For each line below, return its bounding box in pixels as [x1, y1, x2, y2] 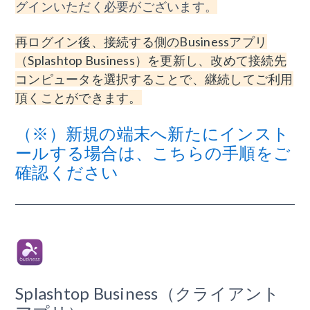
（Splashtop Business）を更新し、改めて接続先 [15, 53, 286, 69]
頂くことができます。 [15, 90, 142, 106]
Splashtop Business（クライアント [15, 282, 280, 303]
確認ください [15, 162, 119, 183]
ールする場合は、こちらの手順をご [15, 143, 291, 163]
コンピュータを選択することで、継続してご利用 [15, 71, 293, 87]
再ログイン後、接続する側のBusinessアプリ [15, 34, 267, 50]
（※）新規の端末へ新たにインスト [15, 123, 289, 144]
